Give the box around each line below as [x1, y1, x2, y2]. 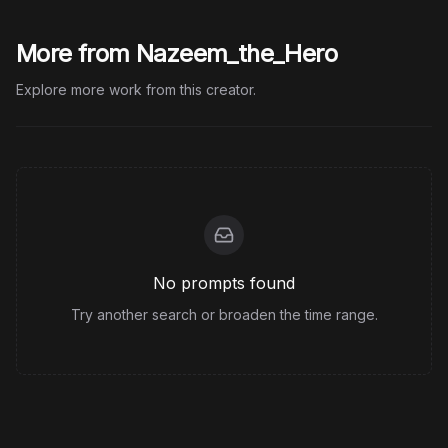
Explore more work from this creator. [16, 81, 256, 98]
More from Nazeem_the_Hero [16, 39, 337, 68]
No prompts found [153, 273, 295, 293]
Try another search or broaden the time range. [70, 306, 378, 323]
